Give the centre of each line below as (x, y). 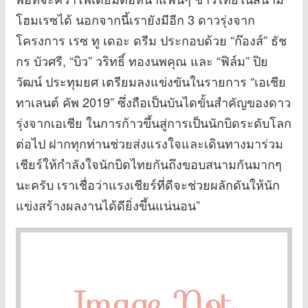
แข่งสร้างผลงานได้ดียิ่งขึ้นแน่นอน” (108, 205)
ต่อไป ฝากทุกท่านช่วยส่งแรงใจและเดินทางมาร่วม (150, 143)
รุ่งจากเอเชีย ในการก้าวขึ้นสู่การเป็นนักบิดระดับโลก (154, 122)
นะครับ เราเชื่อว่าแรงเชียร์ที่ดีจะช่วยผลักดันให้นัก (148, 184)
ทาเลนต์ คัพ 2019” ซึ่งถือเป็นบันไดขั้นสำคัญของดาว (153, 101)
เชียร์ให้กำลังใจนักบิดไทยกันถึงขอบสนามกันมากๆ (149, 163)
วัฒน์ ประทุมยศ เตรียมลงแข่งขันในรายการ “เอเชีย (151, 81)
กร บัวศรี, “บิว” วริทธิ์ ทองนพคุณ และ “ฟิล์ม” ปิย (142, 60)
